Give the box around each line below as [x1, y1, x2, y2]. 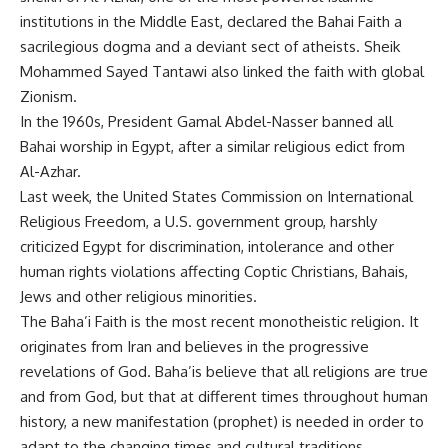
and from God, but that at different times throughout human [20, 387, 428, 406]
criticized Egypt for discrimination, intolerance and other [20, 237, 394, 256]
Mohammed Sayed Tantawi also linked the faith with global [20, 62, 424, 81]
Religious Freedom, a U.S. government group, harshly [20, 212, 377, 231]
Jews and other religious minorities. [20, 287, 257, 306]
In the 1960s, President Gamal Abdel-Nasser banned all [20, 112, 393, 131]
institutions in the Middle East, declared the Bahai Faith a [20, 12, 402, 31]
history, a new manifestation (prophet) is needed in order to [20, 412, 424, 431]
